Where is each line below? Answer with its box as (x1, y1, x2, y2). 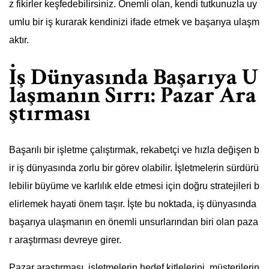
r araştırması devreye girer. (9, 235, 121, 246)
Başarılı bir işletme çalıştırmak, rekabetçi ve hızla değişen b (9, 145, 259, 156)
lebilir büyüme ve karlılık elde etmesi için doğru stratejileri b (9, 181, 259, 192)
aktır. (9, 35, 29, 46)
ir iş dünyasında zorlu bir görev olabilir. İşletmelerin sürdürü (9, 163, 259, 174)
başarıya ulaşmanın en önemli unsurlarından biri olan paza (9, 217, 258, 228)
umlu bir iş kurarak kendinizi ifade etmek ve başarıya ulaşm (9, 17, 259, 28)
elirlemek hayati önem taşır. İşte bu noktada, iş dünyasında (9, 199, 256, 210)
